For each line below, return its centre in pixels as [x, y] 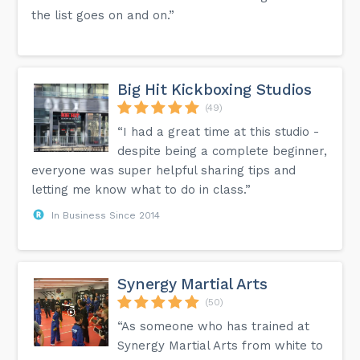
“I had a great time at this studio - [219, 131]
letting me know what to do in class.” [141, 189]
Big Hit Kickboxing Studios [215, 89]
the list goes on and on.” [103, 15]
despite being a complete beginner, [223, 151]
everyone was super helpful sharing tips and [164, 170]
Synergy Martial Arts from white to [221, 345]
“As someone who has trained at [214, 326]
